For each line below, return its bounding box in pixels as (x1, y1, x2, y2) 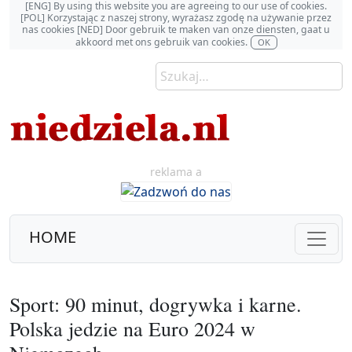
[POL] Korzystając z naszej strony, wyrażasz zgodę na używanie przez (20, 11, 332, 24)
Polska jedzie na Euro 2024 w (9, 314, 255, 342)
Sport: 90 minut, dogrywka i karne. (9, 290, 302, 317)
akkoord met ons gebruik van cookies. (75, 35, 247, 49)
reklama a (150, 164, 202, 179)
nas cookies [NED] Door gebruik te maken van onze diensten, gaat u (22, 23, 330, 36)
